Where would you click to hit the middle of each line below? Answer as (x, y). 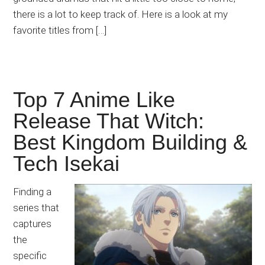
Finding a (33, 192)
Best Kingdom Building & (130, 143)
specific (30, 256)
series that (36, 208)
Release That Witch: (109, 121)
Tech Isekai (67, 164)
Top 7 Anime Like (94, 100)
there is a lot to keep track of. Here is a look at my (121, 14)
